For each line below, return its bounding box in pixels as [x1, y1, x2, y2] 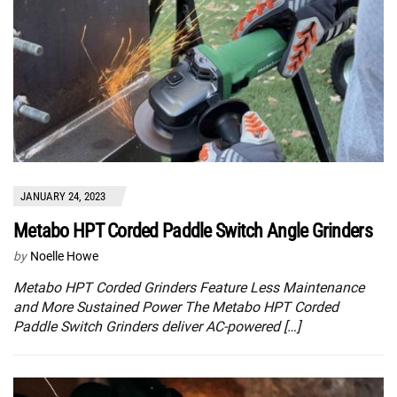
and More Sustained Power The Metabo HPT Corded [13, 299, 339, 316]
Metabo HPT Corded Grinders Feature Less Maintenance [13, 279, 364, 297]
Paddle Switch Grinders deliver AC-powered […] [13, 318, 300, 336]
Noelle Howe [30, 249, 98, 264]
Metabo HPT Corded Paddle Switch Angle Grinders [13, 220, 372, 243]
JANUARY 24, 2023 [20, 190, 105, 204]
